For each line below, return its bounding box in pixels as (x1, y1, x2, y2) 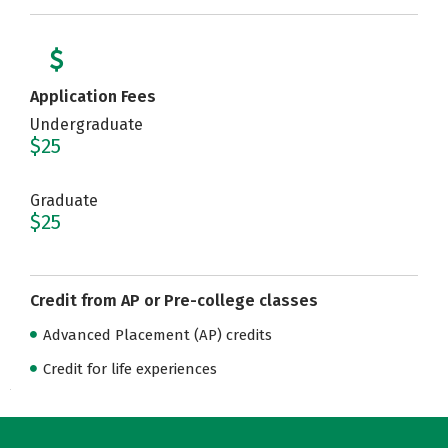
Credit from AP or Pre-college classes (30, 291, 318, 310)
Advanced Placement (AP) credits (43, 326, 272, 344)
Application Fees (30, 87, 156, 106)
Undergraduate (30, 115, 143, 134)
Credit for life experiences (43, 360, 217, 378)
